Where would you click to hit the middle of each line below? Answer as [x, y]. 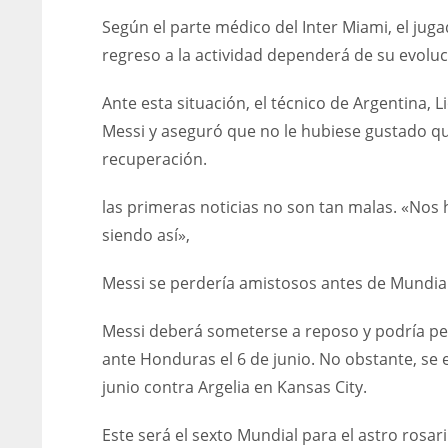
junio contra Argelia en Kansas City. [234, 387]
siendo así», [146, 235]
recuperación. [154, 159]
